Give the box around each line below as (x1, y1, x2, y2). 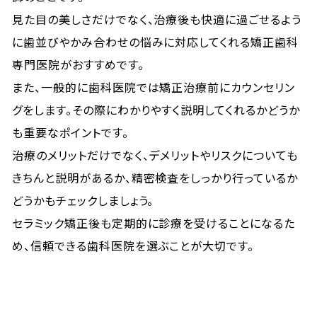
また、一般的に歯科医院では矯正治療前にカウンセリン (12, 79, 296, 96)
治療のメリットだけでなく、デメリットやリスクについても (12, 146, 298, 163)
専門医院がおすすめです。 (12, 56, 144, 73)
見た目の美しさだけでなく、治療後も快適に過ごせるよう (12, 11, 301, 28)
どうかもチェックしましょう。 (12, 192, 154, 209)
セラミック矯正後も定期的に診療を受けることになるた (12, 214, 296, 231)
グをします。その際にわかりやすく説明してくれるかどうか (12, 101, 300, 118)
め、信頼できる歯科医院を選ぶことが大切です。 (12, 237, 255, 254)
